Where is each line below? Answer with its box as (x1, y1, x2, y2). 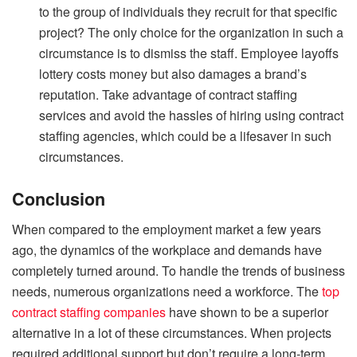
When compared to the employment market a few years (12, 220, 321, 239)
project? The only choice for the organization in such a (39, 22, 344, 41)
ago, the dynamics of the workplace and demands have (12, 241, 322, 260)
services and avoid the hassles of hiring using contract (39, 105, 344, 124)
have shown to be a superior (169, 303, 328, 322)
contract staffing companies (12, 303, 166, 322)
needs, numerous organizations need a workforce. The (12, 282, 322, 301)
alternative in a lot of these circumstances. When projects (12, 324, 331, 343)
